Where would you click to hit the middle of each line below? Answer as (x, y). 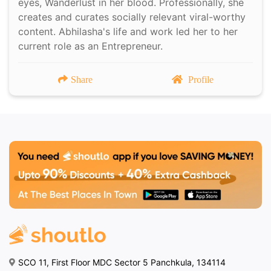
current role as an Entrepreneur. (92, 46)
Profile (201, 80)
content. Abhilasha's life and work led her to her (128, 32)
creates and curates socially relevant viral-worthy (132, 17)
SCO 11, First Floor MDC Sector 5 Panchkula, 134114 (122, 263)
